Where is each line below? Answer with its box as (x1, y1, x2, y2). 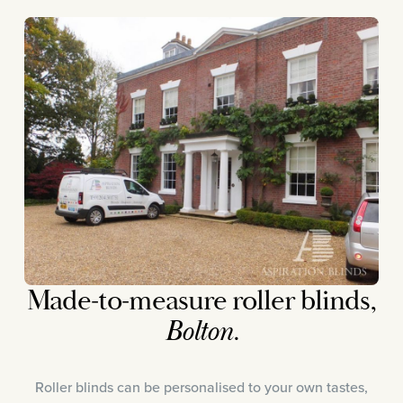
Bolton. (165, 314, 238, 351)
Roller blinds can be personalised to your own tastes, (35, 377, 368, 398)
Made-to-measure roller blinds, (26, 282, 377, 319)
